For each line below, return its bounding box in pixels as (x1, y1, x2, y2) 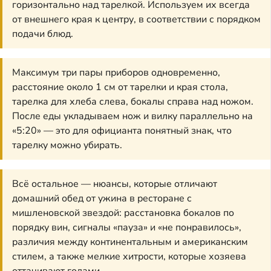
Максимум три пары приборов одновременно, (12, 66, 220, 80)
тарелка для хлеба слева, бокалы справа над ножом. (12, 95, 253, 109)
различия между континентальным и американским (12, 235, 248, 249)
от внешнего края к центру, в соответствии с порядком (12, 13, 261, 27)
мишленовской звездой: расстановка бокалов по (12, 206, 234, 220)
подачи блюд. (12, 27, 73, 41)
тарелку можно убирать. (12, 139, 122, 152)
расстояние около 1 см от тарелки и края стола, (12, 80, 228, 94)
